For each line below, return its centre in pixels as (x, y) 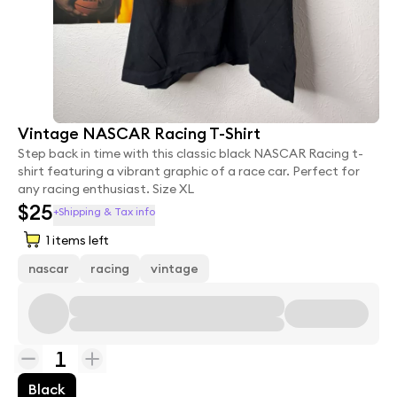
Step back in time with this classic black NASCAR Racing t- (191, 154)
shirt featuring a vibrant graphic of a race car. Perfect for (189, 171)
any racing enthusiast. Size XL (106, 189)
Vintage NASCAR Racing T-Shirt (139, 134)
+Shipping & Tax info (104, 212)
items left (79, 241)
